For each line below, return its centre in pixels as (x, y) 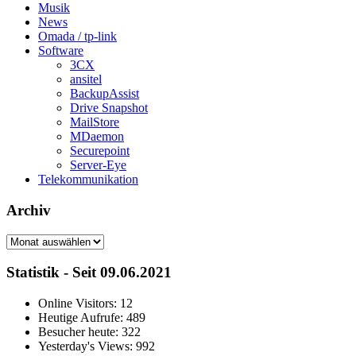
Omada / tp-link (77, 37)
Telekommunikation (88, 180)
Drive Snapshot (109, 108)
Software (61, 51)
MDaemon (97, 137)
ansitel (86, 79)
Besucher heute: (80, 331)
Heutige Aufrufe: (82, 317)
